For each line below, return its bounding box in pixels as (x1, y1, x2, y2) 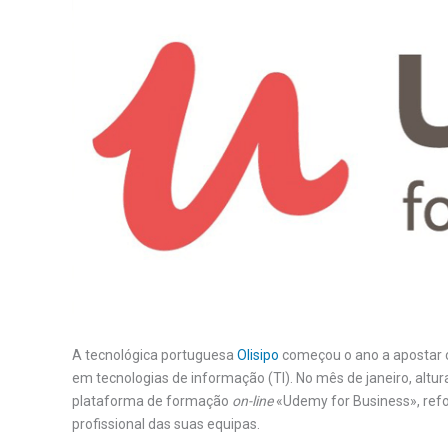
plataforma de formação (72, 393, 232, 410)
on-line (232, 393, 273, 410)
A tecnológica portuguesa (72, 347, 237, 364)
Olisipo (237, 347, 279, 364)
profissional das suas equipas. (72, 416, 260, 433)
